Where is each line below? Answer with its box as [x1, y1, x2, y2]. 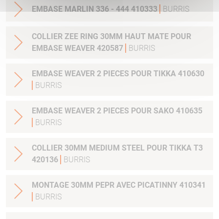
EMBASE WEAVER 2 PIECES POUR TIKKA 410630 [32, 68, 204, 78]
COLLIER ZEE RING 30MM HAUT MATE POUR [32, 31, 191, 41]
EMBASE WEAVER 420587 [32, 43, 125, 53]
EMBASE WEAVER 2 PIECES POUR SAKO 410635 [32, 106, 202, 115]
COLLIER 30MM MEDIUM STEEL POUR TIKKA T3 [32, 143, 122, 153]
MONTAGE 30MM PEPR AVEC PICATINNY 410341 [32, 180, 206, 190]
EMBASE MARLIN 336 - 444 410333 [32, 4, 159, 14]
